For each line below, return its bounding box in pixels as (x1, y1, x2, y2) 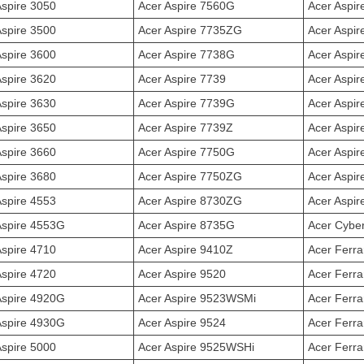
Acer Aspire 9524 (138, 316, 226, 329)
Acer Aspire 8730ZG (138, 194, 242, 207)
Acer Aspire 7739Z (138, 121, 233, 134)
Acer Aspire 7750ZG (138, 170, 242, 183)
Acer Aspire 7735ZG (138, 24, 242, 37)
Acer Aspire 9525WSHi (138, 340, 254, 353)
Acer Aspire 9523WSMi (138, 292, 256, 305)
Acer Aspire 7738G (138, 48, 235, 61)
